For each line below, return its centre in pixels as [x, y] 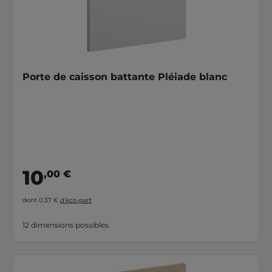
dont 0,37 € [41, 200]
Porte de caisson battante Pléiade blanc [125, 76]
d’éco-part [76, 200]
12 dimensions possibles [66, 225]
